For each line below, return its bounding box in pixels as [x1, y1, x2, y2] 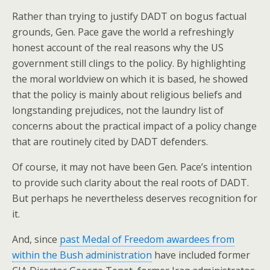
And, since [12, 233, 60, 246]
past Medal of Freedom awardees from [60, 233, 234, 246]
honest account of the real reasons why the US [12, 41, 224, 55]
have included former [152, 248, 250, 262]
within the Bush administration [12, 248, 152, 262]
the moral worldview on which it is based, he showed [12, 72, 248, 86]
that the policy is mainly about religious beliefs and [12, 88, 242, 102]
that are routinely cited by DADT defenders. [12, 135, 208, 149]
